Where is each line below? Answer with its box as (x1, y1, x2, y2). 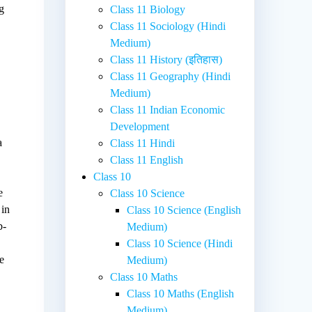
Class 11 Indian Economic (110, 103, 226, 116)
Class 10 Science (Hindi (127, 237, 233, 249)
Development (110, 120, 170, 132)
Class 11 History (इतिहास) (110, 53, 223, 65)
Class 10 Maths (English (127, 287, 235, 299)
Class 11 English (110, 153, 184, 166)
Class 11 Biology (110, 3, 186, 15)
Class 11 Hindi (110, 136, 175, 149)
